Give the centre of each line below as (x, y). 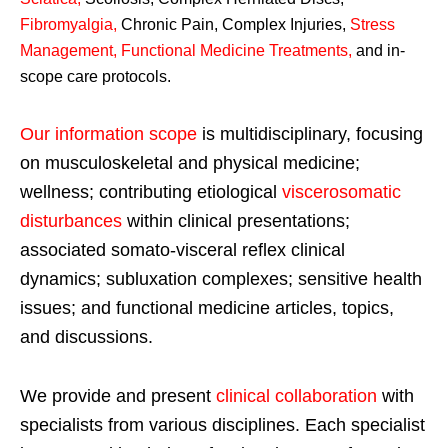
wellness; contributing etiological (151, 191)
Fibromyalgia (66, 24)
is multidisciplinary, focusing (312, 133)
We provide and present (118, 395)
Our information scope (108, 133)
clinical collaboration (296, 395)
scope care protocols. (95, 76)
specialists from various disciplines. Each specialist (222, 424)
